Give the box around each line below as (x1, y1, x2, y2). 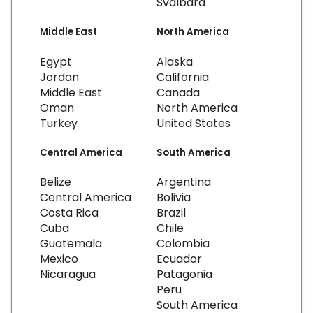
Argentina (156, 173, 211, 190)
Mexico (40, 250, 78, 267)
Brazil (156, 204, 186, 221)
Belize (40, 173, 71, 190)
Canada (156, 84, 200, 101)
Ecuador (156, 250, 202, 267)
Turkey (40, 115, 78, 131)
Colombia (156, 235, 210, 252)
